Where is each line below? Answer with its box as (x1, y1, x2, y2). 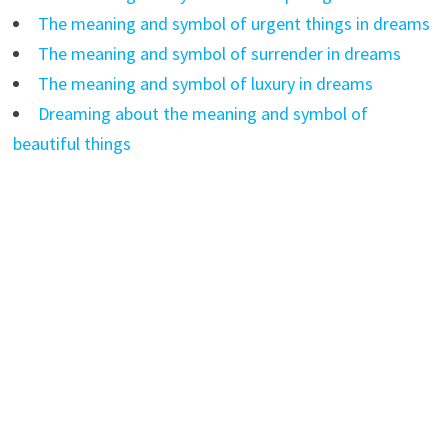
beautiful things (12, 131, 131, 155)
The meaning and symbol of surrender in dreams (37, 41, 401, 65)
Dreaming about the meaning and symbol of (37, 101, 368, 125)
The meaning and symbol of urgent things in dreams (37, 11, 430, 35)
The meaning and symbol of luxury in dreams (37, 71, 373, 95)
